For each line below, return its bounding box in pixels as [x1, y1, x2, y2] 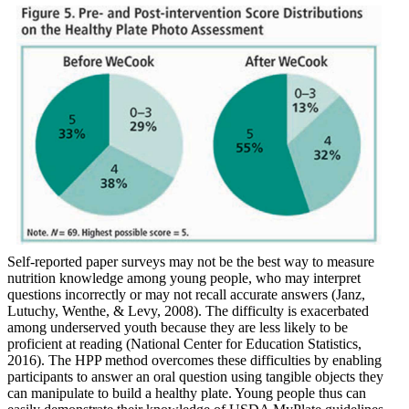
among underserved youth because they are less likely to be [7, 320, 348, 336]
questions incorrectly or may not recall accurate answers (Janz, [7, 287, 365, 303]
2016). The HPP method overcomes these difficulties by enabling [7, 352, 382, 369]
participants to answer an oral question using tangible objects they [7, 369, 383, 385]
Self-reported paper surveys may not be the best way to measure [7, 254, 374, 270]
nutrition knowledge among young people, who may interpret [7, 270, 361, 287]
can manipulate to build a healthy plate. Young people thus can [7, 385, 366, 402]
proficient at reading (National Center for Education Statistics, [7, 336, 362, 352]
